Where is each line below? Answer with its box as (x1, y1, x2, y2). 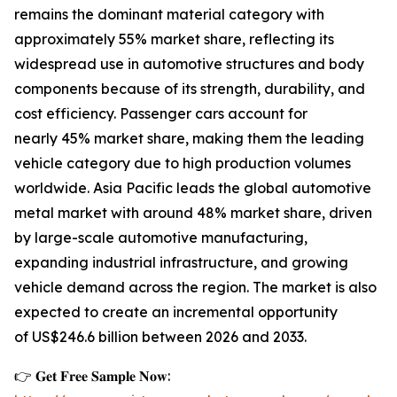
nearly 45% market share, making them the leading (14, 129, 364, 148)
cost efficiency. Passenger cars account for (14, 105, 307, 123)
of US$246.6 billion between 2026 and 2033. (14, 328, 307, 346)
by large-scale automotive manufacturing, (14, 229, 307, 247)
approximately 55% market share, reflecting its (14, 30, 334, 49)
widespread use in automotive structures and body (14, 55, 364, 74)
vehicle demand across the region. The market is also (14, 278, 377, 297)
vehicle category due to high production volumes (14, 154, 351, 173)
